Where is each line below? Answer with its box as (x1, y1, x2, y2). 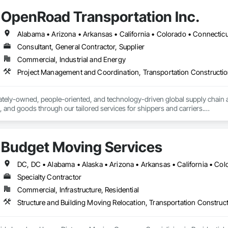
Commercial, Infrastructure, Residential (17, 185, 139, 194)
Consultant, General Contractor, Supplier (17, 42, 145, 51)
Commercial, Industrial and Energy (17, 55, 126, 64)
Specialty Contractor (17, 173, 81, 182)
